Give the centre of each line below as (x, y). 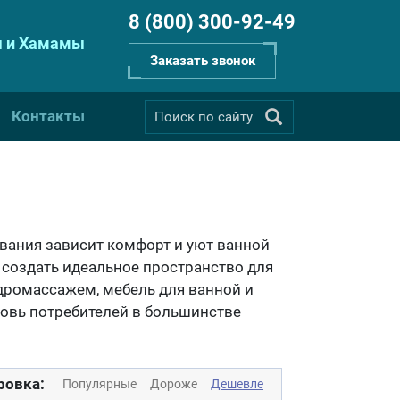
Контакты (49, 116)
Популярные (100, 384)
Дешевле (237, 384)
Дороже (174, 384)
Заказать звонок (202, 61)
